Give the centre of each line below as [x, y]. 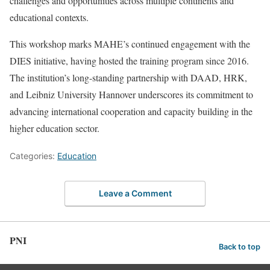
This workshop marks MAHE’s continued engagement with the [130, 43]
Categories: [33, 155]
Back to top [240, 247]
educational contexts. [49, 17]
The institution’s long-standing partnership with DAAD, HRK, [128, 77]
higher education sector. [55, 128]
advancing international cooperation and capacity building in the [131, 111]
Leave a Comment [135, 193]
